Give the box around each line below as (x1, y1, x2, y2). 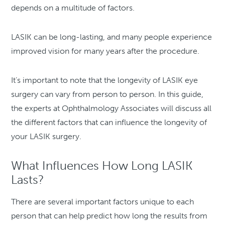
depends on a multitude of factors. (11, 3, 135, 13)
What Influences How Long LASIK (11, 158, 193, 173)
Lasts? (11, 172, 45, 187)
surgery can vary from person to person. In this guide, (11, 89, 204, 99)
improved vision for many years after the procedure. (11, 46, 200, 56)
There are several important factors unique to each (11, 197, 194, 207)
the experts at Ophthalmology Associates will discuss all (11, 103, 212, 114)
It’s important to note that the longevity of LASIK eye (11, 75, 198, 85)
